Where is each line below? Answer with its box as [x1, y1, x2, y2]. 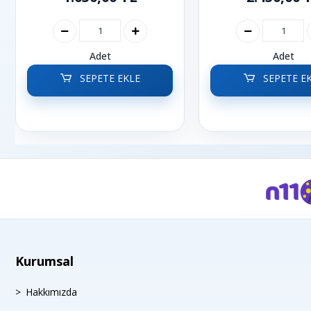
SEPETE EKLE [76, 72, 140, 85]
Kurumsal [15, 252, 74, 269]
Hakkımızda [26, 285, 77, 299]
